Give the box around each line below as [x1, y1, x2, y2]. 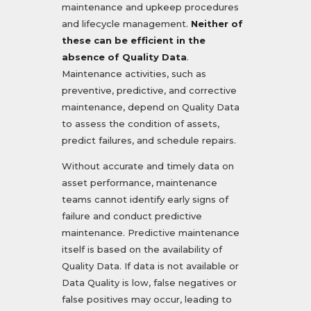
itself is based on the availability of [62, 244, 222, 255]
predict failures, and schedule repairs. [62, 135, 236, 146]
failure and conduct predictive [62, 210, 202, 222]
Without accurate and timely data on [62, 160, 234, 172]
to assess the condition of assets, [62, 118, 219, 130]
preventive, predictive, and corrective [62, 85, 237, 96]
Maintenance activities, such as [62, 68, 206, 80]
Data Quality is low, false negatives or [62, 277, 237, 289]
